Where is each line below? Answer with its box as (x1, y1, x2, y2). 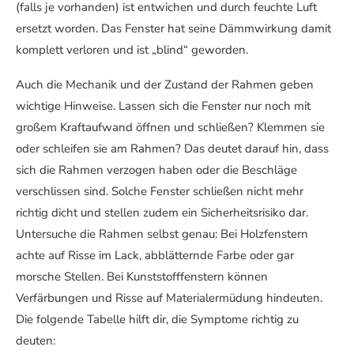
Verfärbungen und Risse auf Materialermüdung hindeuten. (16, 290, 322, 307)
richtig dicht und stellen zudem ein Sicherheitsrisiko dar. (16, 205, 308, 221)
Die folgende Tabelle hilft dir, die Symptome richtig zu (16, 311, 299, 328)
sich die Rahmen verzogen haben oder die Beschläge (16, 162, 297, 179)
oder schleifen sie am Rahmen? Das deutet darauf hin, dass (16, 141, 329, 157)
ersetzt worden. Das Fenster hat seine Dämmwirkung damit (16, 21, 331, 37)
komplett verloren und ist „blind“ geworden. (16, 42, 248, 58)
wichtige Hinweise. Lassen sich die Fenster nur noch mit (16, 98, 311, 115)
